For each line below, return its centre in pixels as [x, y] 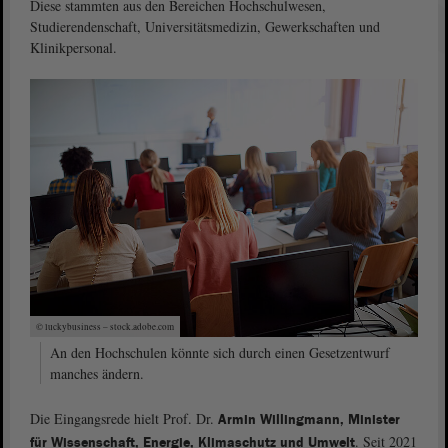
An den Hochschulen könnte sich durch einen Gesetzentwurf [220, 353]
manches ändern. [97, 374]
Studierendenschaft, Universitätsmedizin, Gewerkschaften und [205, 26]
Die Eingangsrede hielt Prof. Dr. [124, 419]
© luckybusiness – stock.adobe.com [105, 327]
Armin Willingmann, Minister [309, 420]
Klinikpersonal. [73, 47]
